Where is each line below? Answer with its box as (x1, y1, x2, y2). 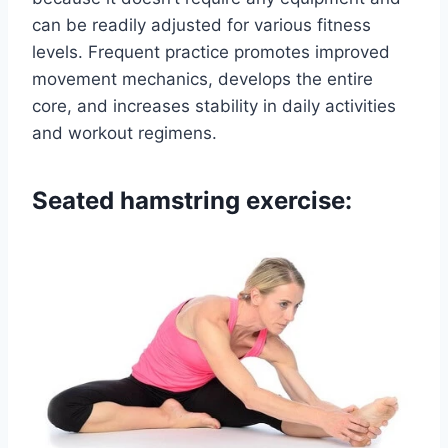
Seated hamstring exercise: (32, 185, 352, 215)
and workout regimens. (32, 122, 217, 143)
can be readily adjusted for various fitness (32, 14, 371, 35)
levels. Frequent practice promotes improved (32, 41, 390, 62)
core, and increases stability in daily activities (32, 95, 396, 116)
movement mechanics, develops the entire (32, 68, 373, 89)
